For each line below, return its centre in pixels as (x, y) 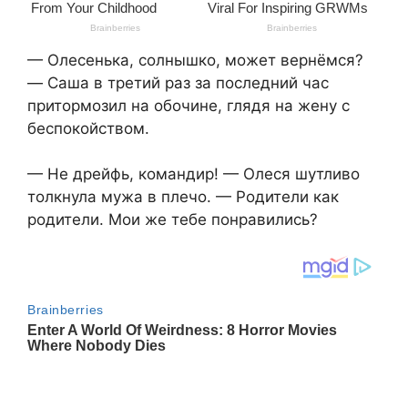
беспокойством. (88, 128)
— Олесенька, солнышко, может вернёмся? (195, 60)
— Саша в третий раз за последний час (178, 82)
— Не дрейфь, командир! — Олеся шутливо (194, 174)
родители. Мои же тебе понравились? (173, 220)
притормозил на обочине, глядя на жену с (189, 105)
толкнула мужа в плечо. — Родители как (183, 197)
